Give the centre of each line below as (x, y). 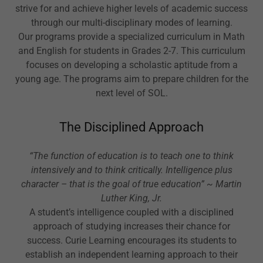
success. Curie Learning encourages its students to (131, 240)
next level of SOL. (131, 93)
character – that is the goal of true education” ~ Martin (131, 184)
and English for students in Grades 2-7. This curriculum (131, 50)
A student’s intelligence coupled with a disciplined (131, 212)
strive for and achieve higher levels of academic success (131, 8)
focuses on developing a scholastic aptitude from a (131, 65)
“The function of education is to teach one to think (131, 156)
